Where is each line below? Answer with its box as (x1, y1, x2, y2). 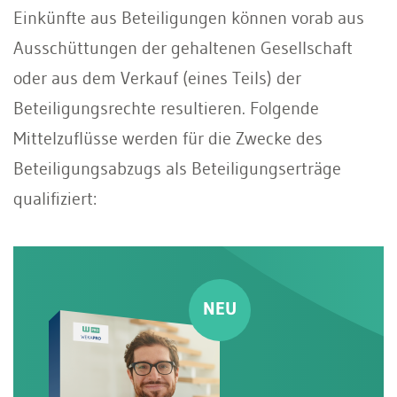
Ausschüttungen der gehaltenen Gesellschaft (13, 36, 353, 58)
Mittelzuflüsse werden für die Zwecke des (13, 127, 323, 149)
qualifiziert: (13, 187, 97, 209)
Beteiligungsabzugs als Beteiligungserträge (13, 157, 341, 179)
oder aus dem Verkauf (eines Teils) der (13, 66, 301, 89)
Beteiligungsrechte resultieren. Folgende (13, 97, 319, 119)
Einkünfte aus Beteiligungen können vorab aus (13, 6, 364, 28)
